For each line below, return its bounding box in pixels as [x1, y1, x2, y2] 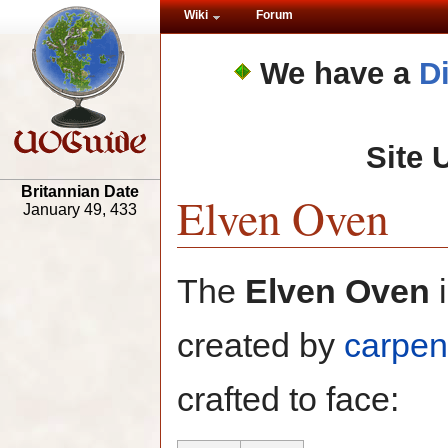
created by [177, 326, 344, 365]
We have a [260, 55, 419, 91]
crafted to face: [177, 380, 399, 419]
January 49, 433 [23, 201, 137, 219]
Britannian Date [21, 183, 139, 201]
